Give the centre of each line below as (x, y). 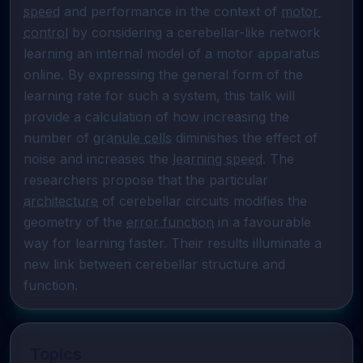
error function (170, 222)
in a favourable (263, 222)
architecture (61, 201)
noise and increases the (98, 159)
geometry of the (75, 222)
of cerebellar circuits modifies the (203, 201)
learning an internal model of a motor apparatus (172, 53)
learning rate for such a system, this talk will (159, 96)
